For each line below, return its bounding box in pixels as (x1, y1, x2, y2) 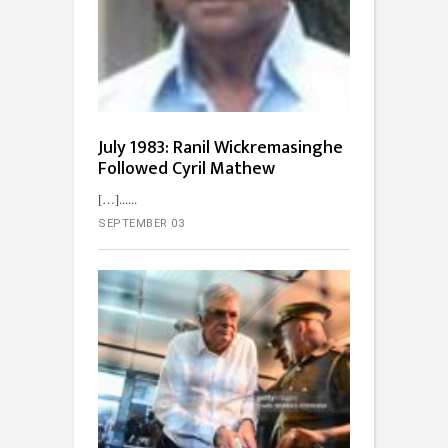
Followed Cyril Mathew (98, 153, 275, 184)
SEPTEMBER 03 (98, 216, 184, 230)
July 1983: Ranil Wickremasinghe (98, 132, 343, 163)
